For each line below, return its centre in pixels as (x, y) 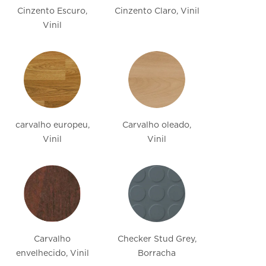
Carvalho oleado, (157, 125)
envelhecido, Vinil (52, 253)
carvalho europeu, (52, 125)
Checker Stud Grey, (157, 239)
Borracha (157, 253)
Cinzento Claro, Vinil (157, 11)
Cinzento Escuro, (52, 11)
